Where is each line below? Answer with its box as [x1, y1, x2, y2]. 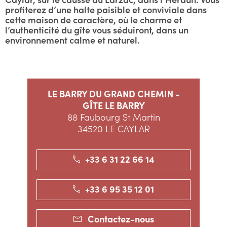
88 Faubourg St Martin [67, 110, 160, 123]
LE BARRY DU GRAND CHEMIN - [47, 87, 180, 100]
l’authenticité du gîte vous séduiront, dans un [5, 23, 188, 36]
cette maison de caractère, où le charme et [5, 13, 182, 26]
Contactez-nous [87, 212, 154, 225]
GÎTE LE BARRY [82, 99, 145, 111]
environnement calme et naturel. [5, 33, 140, 46]
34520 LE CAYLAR [77, 122, 150, 135]
